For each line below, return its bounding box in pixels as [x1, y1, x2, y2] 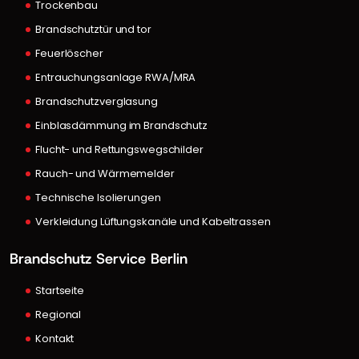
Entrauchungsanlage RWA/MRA [35, 69, 196, 85]
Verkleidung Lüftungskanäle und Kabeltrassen [35, 213, 271, 229]
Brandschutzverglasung [35, 93, 158, 109]
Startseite [35, 282, 84, 298]
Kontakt [35, 330, 75, 346]
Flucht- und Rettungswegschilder [35, 141, 204, 157]
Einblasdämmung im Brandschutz [35, 117, 208, 133]
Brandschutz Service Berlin [10, 248, 188, 268]
